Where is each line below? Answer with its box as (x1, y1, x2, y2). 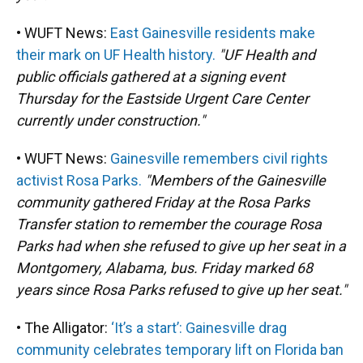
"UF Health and (219, 46, 315, 63)
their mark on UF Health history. (16, 46, 216, 63)
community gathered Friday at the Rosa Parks (16, 194, 310, 211)
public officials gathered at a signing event (16, 68, 285, 85)
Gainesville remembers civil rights (110, 150, 328, 167)
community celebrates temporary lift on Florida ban (16, 341, 344, 358)
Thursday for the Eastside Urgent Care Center (16, 90, 309, 107)
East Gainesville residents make (110, 24, 315, 41)
